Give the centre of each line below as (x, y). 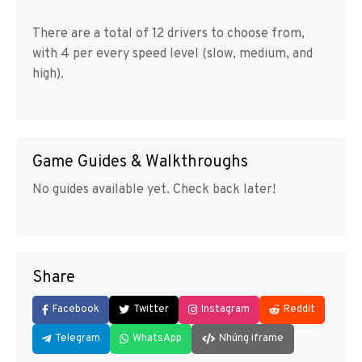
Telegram (78, 339)
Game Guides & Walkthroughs (140, 162)
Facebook (76, 309)
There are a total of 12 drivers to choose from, (168, 34)
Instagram (225, 309)
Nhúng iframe (251, 339)
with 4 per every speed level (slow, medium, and (173, 54)
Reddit (299, 309)
